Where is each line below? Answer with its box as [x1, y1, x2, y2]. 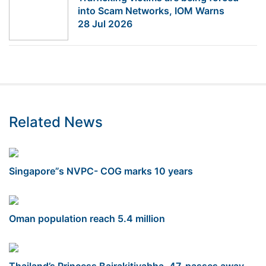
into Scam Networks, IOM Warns [78, 4, 224, 17]
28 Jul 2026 [78, 17, 132, 30]
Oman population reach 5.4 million [9, 212, 165, 224]
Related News [9, 113, 103, 131]
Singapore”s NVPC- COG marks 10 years [9, 164, 193, 177]
